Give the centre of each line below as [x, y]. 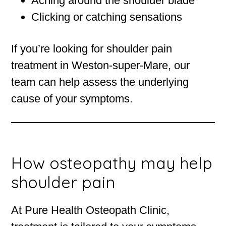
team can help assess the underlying [100, 82]
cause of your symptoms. [72, 99]
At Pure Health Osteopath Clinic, [91, 210]
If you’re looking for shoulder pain [92, 49]
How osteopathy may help [112, 163]
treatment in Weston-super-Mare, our [101, 66]
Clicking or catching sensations [107, 17]
